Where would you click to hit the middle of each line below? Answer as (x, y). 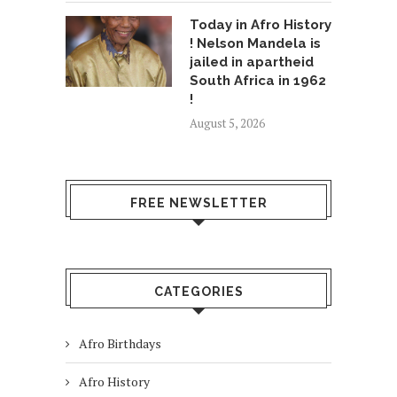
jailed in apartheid (252, 62)
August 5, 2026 (227, 124)
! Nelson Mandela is (255, 44)
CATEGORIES (198, 292)
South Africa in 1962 (258, 81)
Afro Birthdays (120, 344)
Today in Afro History (261, 25)
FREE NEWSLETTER (198, 203)
